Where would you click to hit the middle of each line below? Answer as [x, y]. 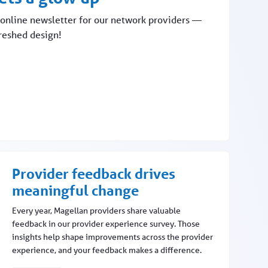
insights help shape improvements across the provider [112, 237]
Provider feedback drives [93, 174]
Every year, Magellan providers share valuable [96, 211]
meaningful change [75, 191]
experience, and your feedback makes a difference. [106, 250]
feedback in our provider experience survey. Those [106, 224]
